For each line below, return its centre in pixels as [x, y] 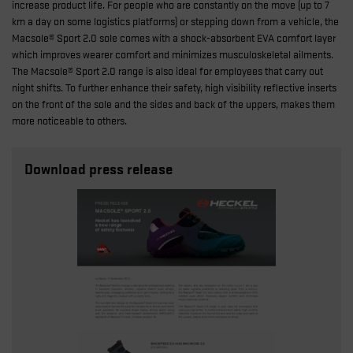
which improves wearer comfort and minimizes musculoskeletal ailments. [173, 54]
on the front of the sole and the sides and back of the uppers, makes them [173, 103]
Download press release [98, 168]
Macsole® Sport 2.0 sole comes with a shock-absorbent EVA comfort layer [174, 37]
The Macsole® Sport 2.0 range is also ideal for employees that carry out [167, 70]
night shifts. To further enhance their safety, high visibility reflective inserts [174, 87]
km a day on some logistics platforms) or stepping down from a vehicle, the [175, 20]
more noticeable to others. [69, 120]
